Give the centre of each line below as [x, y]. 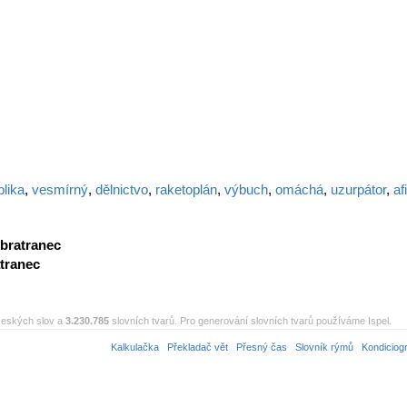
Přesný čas [262, 347]
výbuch [246, 189]
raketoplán [186, 189]
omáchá [299, 189]
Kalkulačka [135, 347]
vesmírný [60, 189]
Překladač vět [198, 347]
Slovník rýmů [324, 347]
